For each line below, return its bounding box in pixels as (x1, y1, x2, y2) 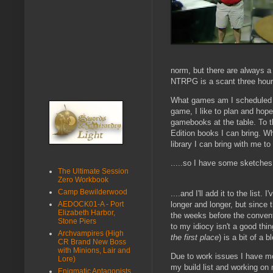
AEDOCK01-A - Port (58, 199, 124, 208)
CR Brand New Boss (58, 237, 126, 246)
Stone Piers (58, 216, 96, 225)
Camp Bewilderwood (58, 187, 127, 196)
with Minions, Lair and (58, 246, 130, 255)
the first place (171, 232, 219, 242)
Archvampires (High (58, 229, 124, 238)
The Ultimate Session (58, 166, 129, 175)
